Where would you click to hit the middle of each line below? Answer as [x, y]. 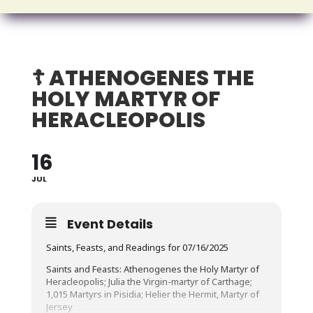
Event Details [110, 224]
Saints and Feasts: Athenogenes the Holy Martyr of [152, 269]
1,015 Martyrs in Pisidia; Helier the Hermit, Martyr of [152, 294]
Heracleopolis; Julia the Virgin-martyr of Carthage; [149, 282]
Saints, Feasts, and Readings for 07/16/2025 [137, 247]
